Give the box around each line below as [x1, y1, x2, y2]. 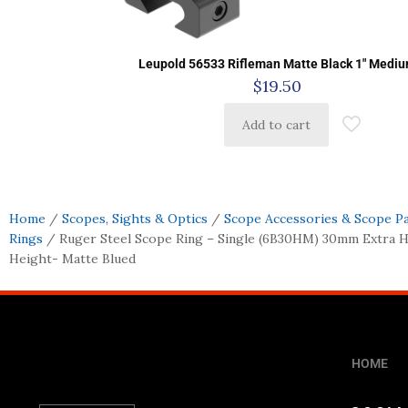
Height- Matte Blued [9, 250, 136, 267]
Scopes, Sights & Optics [62, 209, 208, 227]
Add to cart [241, 117, 311, 134]
